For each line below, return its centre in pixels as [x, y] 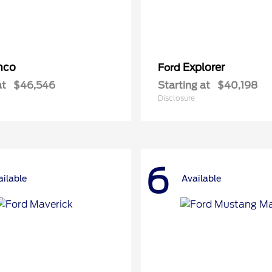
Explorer [204, 67]
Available [201, 178]
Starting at [184, 85]
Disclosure [176, 98]
